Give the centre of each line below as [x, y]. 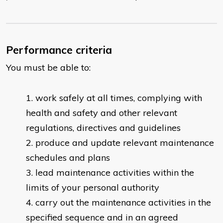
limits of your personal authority [93, 188]
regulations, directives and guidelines [103, 128]
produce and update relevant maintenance [125, 143]
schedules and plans [68, 158]
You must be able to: [48, 68]
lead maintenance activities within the [115, 173]
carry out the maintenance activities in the [123, 203]
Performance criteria [59, 50]
